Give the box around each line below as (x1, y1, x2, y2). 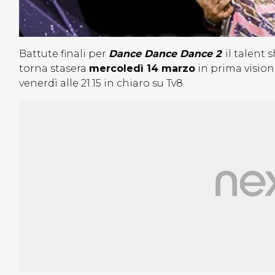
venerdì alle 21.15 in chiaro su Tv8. (19, 77, 185, 90)
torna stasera (19, 63, 89, 75)
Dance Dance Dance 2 (109, 48, 221, 60)
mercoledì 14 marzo (89, 63, 195, 75)
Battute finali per (19, 48, 109, 60)
